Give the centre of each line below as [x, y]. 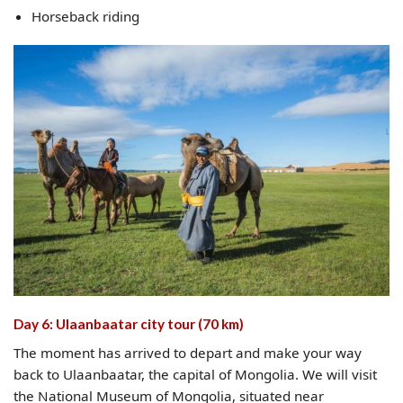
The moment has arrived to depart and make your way [188, 352]
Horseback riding [85, 17]
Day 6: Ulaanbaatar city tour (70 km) [129, 324]
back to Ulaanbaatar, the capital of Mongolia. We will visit [195, 374]
